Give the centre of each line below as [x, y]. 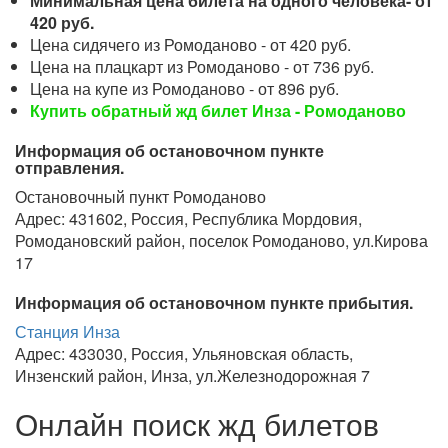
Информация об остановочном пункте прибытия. [214, 302]
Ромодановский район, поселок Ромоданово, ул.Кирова [221, 240]
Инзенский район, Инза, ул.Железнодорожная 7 [192, 375]
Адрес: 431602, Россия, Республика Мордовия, [188, 218]
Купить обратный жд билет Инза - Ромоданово [218, 110]
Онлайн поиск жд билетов [197, 423]
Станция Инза [67, 331]
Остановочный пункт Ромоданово [140, 196]
